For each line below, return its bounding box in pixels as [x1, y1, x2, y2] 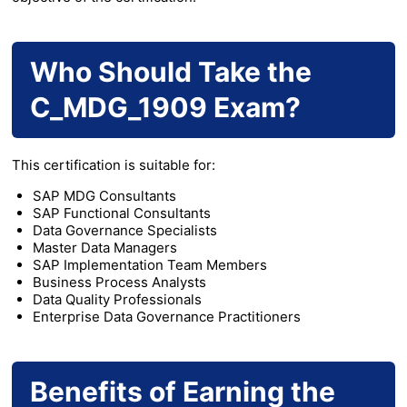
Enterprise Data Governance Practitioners [32, 308, 301, 326]
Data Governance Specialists [32, 222, 217, 240]
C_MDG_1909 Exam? [30, 91, 301, 124]
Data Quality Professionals [32, 291, 202, 309]
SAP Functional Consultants [32, 204, 211, 223]
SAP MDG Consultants [32, 187, 176, 205]
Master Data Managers [32, 239, 177, 257]
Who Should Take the [30, 55, 312, 89]
